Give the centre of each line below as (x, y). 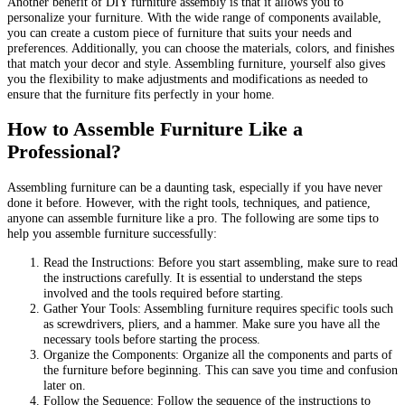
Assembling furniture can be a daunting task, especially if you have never (195, 188)
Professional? (64, 152)
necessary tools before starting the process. (152, 339)
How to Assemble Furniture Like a (155, 130)
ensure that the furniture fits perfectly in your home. (141, 94)
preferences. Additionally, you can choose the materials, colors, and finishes (201, 48)
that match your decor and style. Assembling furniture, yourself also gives (196, 64)
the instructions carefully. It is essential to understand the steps (202, 277)
